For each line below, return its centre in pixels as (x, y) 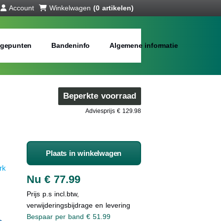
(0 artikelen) (113, 8)
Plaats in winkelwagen (84, 153)
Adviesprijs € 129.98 (113, 111)
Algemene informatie (144, 45)
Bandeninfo (71, 45)
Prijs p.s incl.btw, (53, 194)
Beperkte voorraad (100, 96)
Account (21, 8)
